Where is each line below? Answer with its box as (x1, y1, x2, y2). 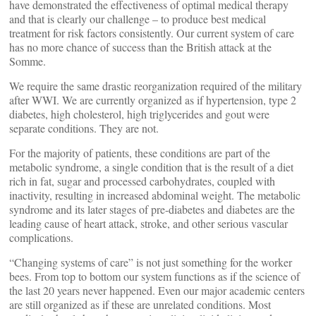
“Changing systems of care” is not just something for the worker (9, 255, 292, 269)
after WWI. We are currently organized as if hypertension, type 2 (9, 92, 296, 107)
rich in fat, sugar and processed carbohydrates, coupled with (9, 174, 275, 188)
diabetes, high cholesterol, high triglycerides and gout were (9, 107, 269, 121)
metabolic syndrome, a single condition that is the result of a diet (9, 159, 293, 174)
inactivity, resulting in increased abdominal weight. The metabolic (9, 188, 300, 202)
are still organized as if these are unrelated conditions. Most (9, 297, 271, 312)
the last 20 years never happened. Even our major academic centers (9, 283, 305, 298)
